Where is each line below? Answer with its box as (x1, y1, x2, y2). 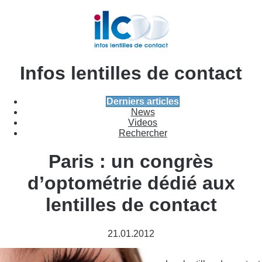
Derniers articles (106, 96, 179, 107)
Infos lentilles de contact (20, 62, 242, 84)
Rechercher (118, 128, 167, 139)
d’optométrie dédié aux (27, 173, 235, 194)
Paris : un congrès (49, 151, 213, 173)
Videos (128, 118, 157, 128)
